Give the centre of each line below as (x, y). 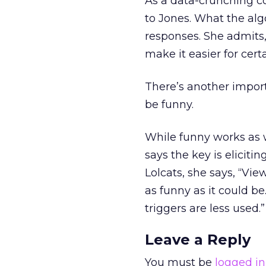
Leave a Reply (198, 240)
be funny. (169, 104)
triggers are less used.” (205, 208)
